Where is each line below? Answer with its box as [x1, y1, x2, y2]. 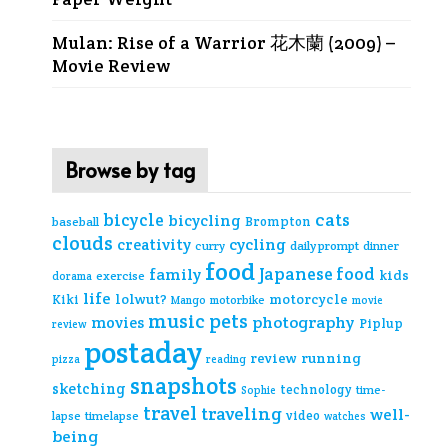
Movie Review [51, 54, 170, 77]
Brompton [244, 212, 311, 230]
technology [279, 380, 352, 398]
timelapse [84, 407, 139, 423]
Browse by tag [64, 155, 195, 184]
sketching [51, 378, 126, 398]
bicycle [102, 208, 164, 231]
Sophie [240, 382, 276, 397]
